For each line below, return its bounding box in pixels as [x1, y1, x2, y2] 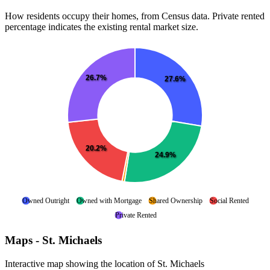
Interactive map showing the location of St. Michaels [5, 259, 204, 269]
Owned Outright [22, 196, 69, 205]
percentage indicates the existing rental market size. [5, 21, 198, 32]
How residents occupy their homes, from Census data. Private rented [5, 10, 265, 21]
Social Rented [210, 196, 249, 205]
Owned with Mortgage [77, 196, 142, 205]
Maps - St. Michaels [5, 234, 102, 247]
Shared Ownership [149, 196, 202, 205]
